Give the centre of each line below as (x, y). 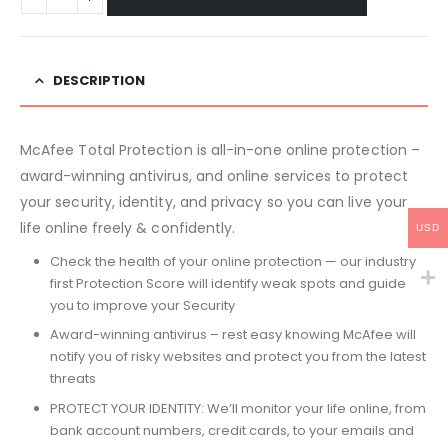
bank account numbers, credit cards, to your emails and (231, 430)
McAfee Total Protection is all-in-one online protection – (220, 149)
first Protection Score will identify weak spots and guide (227, 283)
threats (72, 379)
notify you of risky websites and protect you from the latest (237, 357)
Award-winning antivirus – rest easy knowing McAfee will (232, 335)
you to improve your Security (142, 305)
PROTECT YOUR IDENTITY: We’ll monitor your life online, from (237, 408)
